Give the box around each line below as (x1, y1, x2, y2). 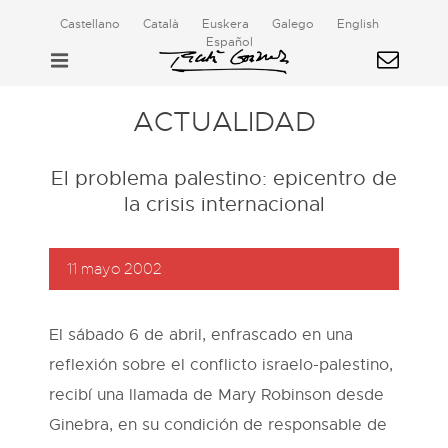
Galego (271, 16, 314, 32)
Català (142, 16, 179, 32)
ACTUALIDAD (132, 104, 316, 139)
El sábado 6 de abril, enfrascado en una (49, 325, 353, 345)
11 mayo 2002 (66, 260, 162, 278)
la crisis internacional (123, 192, 325, 217)
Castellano (59, 16, 120, 32)
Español (205, 34, 253, 50)
